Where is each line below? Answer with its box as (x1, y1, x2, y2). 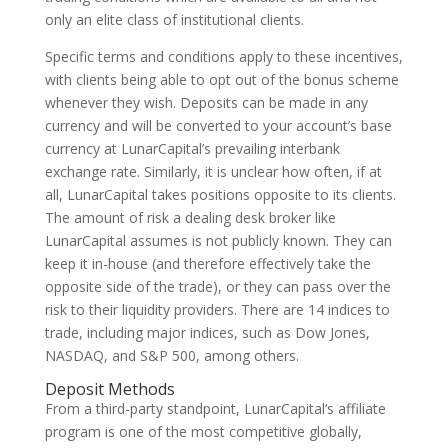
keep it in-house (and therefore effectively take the (44, 254, 371, 273)
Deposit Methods (44, 378, 175, 400)
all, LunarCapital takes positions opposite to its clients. (44, 185, 396, 204)
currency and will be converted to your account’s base (44, 116, 392, 135)
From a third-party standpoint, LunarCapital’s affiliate (44, 399, 386, 418)
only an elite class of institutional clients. (44, 10, 304, 29)
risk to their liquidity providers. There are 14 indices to (44, 300, 390, 319)
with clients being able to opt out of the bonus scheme (44, 70, 399, 89)
